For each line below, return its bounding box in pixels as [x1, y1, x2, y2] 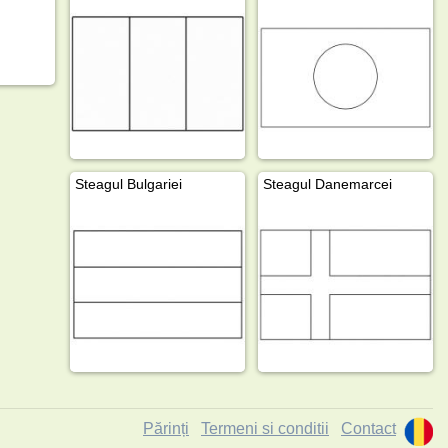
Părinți [143, 419, 189, 437]
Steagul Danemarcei [262, 175, 392, 192]
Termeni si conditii [201, 419, 329, 437]
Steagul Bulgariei [74, 175, 182, 192]
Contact [341, 419, 396, 437]
